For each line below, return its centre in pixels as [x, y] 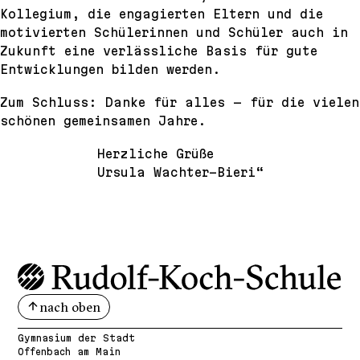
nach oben [70, 307]
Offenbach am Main [69, 351]
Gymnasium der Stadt [76, 337]
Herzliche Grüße [155, 154]
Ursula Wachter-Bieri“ [180, 172]
